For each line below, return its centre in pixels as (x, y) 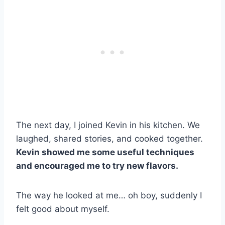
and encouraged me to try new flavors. (97, 166)
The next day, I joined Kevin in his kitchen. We (108, 125)
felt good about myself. (63, 209)
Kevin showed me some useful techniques (105, 152)
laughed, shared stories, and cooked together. (109, 139)
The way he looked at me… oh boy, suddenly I (109, 196)
